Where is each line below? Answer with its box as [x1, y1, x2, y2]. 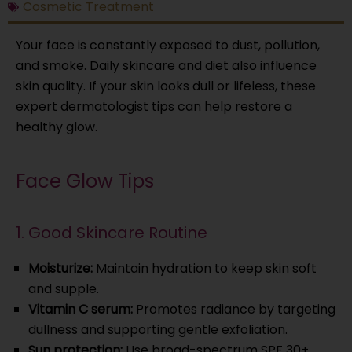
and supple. [28, 279, 99, 298]
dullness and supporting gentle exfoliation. [28, 320, 288, 339]
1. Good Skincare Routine [16, 221, 207, 244]
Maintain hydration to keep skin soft [93, 258, 317, 277]
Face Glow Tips [16, 167, 154, 194]
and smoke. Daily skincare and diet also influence [16, 56, 317, 75]
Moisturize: [28, 258, 93, 277]
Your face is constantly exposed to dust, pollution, [16, 35, 320, 54]
